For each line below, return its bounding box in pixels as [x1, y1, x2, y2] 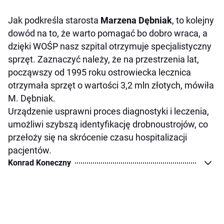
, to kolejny [172, 15, 214, 26]
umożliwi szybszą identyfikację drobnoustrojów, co [8, 119, 208, 130]
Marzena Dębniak [100, 15, 172, 26]
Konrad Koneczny [8, 158, 71, 168]
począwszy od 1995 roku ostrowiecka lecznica [8, 67, 191, 78]
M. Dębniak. [8, 93, 55, 104]
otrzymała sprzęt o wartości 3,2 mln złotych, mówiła [8, 80, 214, 91]
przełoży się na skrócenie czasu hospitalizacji [8, 132, 187, 143]
